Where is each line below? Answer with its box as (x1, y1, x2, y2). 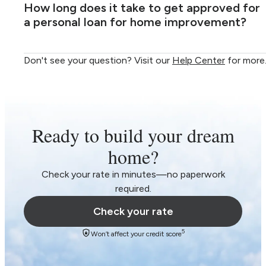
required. (115, 183, 151, 195)
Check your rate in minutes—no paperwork (41, 169, 225, 180)
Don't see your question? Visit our (24, 55, 172, 66)
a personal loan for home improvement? (24, 15, 246, 30)
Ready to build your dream (31, 122, 235, 148)
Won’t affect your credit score (91, 230, 182, 239)
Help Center (172, 55, 225, 66)
